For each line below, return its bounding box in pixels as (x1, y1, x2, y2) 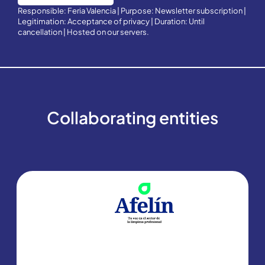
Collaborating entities (47, 106, 218, 128)
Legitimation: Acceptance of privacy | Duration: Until (18, 16, 205, 26)
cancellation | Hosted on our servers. (18, 27, 149, 37)
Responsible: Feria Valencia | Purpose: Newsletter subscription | (18, 5, 246, 15)
